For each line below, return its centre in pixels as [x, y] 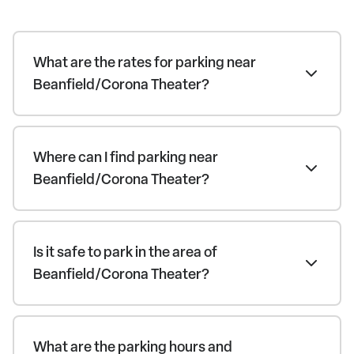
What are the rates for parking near [145, 62]
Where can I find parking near [126, 157]
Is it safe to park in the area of [125, 252]
